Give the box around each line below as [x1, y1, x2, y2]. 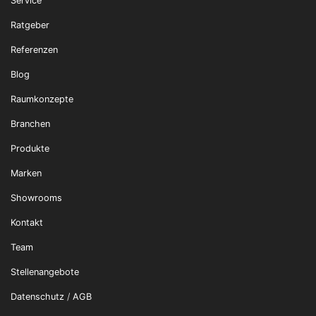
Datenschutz [11, 291, 64, 302]
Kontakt [11, 217, 43, 228]
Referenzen [11, 44, 58, 55]
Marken [11, 168, 42, 178]
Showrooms [11, 193, 62, 203]
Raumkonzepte [11, 94, 73, 104]
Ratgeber [11, 20, 49, 30]
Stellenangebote [11, 267, 79, 277]
